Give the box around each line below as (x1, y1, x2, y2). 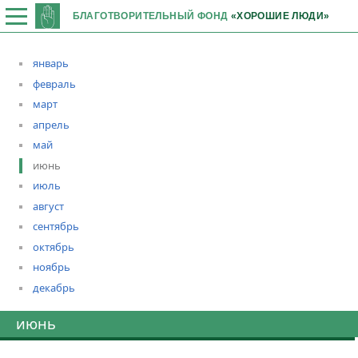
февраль (33, 76, 76, 91)
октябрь (33, 239, 74, 254)
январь (33, 56, 69, 70)
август (33, 198, 64, 213)
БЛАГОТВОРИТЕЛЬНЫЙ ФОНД (72, 10, 231, 21)
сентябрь (33, 219, 79, 233)
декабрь (33, 280, 75, 295)
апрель (33, 117, 70, 132)
